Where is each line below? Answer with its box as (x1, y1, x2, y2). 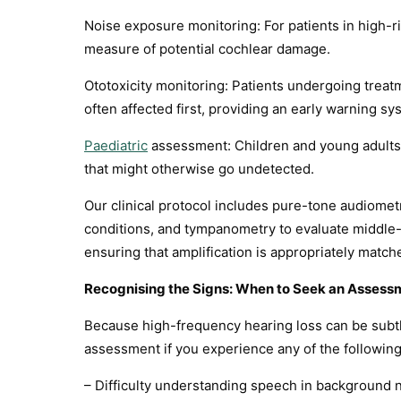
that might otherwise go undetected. (84, 160, 314, 177)
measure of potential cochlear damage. (84, 40, 330, 57)
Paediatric (84, 137, 148, 154)
